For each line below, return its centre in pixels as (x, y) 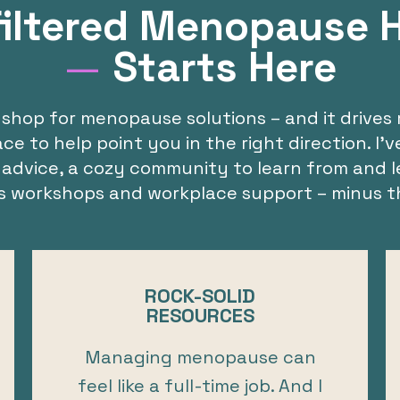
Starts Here (219, 67)
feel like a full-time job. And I (200, 385)
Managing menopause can (200, 357)
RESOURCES (200, 315)
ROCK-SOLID (200, 295)
